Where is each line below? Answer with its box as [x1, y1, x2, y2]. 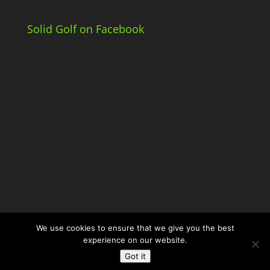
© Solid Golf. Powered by [62, 252, 165, 264]
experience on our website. [83, 235, 187, 245]
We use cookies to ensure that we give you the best [36, 223, 234, 233]
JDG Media [165, 252, 208, 264]
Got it [124, 251, 146, 261]
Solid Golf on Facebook [27, 22, 144, 37]
